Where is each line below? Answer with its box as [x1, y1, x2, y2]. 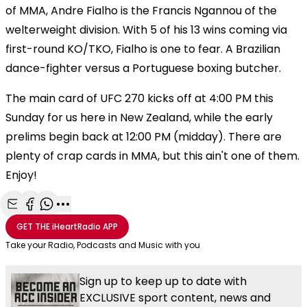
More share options [62, 211, 165, 227]
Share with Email [13, 211, 98, 227]
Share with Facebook [29, 211, 136, 227]
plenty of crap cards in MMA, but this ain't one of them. [5, 147, 299, 164]
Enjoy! [5, 167, 37, 183]
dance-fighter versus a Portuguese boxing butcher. [5, 60, 281, 76]
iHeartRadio [50, 220, 103, 232]
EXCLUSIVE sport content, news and [79, 289, 271, 306]
